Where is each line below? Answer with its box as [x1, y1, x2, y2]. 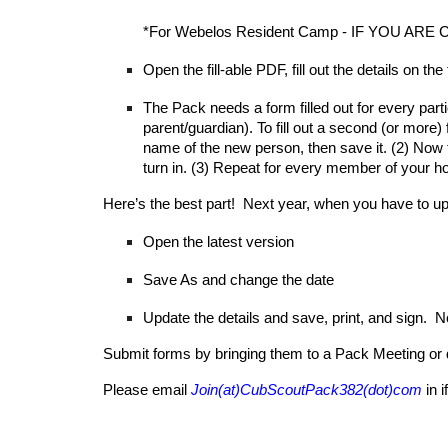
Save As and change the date [142, 272, 334, 288]
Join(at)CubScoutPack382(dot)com [190, 382, 422, 398]
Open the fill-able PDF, [142, 62, 292, 78]
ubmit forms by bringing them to [112, 346, 323, 362]
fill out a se [275, 120, 345, 136]
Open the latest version [142, 234, 294, 250]
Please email [102, 382, 191, 398]
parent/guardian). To [142, 120, 276, 136]
